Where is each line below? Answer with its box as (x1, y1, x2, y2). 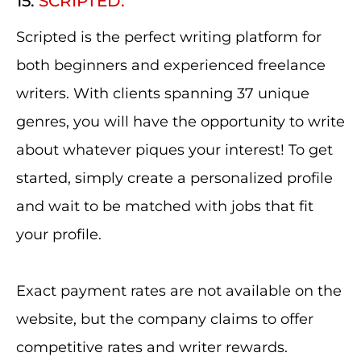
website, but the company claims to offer (16, 310, 313, 328)
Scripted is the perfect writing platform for (16, 28, 322, 46)
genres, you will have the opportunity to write (16, 113, 345, 131)
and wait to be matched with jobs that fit (16, 197, 313, 215)
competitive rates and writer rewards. (16, 338, 288, 356)
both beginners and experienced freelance (16, 56, 326, 74)
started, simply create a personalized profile (16, 169, 333, 187)
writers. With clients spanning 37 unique (16, 85, 309, 102)
